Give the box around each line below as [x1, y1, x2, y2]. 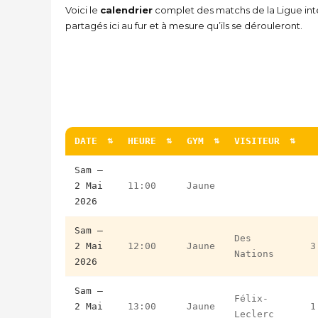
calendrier [100, 4, 153, 16]
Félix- [234, 292, 268, 304]
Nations [234, 248, 274, 259]
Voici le [65, 4, 100, 16]
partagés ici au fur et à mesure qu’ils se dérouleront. [65, 19, 302, 31]
